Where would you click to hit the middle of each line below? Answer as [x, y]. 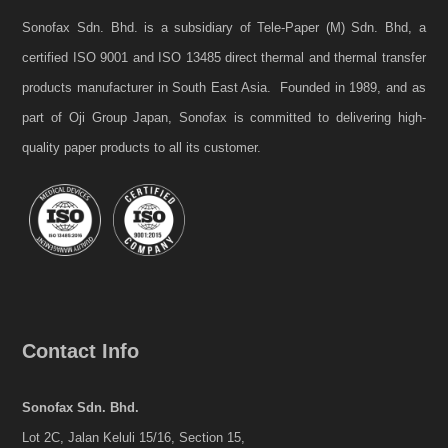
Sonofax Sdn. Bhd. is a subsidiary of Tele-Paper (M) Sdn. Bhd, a [224, 28]
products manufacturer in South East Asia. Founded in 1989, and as [224, 88]
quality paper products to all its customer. [144, 148]
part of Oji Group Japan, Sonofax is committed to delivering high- [224, 118]
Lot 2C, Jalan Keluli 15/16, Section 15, [134, 438]
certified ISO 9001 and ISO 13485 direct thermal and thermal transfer [224, 58]
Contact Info [81, 351]
